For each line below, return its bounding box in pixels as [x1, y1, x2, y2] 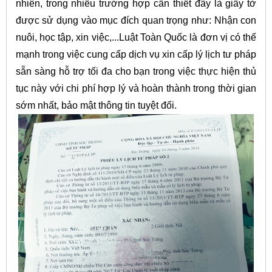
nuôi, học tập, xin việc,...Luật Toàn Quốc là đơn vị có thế [15, 32, 257, 43]
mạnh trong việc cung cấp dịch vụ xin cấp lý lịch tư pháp [15, 49, 257, 60]
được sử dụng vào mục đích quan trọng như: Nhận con [15, 15, 257, 26]
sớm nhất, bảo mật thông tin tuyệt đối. [15, 100, 179, 111]
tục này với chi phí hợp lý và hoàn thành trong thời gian [15, 83, 257, 94]
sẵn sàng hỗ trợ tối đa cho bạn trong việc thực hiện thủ [15, 66, 257, 77]
